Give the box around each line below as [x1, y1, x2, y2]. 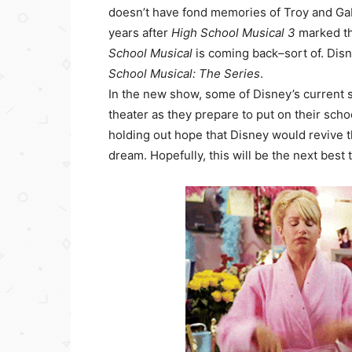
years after [108, 25, 171, 40]
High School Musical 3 [171, 25, 299, 40]
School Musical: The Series [108, 66, 260, 81]
